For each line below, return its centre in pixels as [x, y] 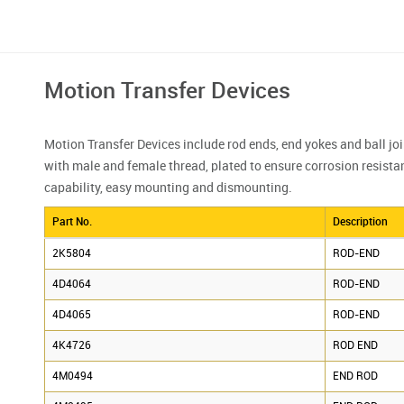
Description [360, 222]
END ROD [355, 376]
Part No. [72, 222]
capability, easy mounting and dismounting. [168, 188]
